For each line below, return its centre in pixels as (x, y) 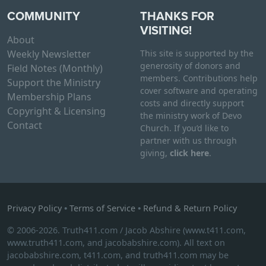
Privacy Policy (34, 208)
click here (189, 153)
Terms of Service (102, 208)
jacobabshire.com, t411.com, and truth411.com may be (118, 255)
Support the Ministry (54, 83)
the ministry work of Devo (191, 116)
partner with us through (189, 141)
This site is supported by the (197, 53)
